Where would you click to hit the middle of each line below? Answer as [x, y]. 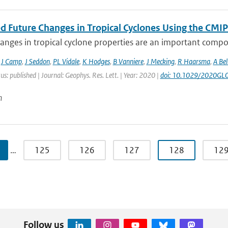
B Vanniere [128, 61]
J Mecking [160, 61]
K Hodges [96, 61]
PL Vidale [66, 61]
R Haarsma [194, 61]
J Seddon [37, 61]
